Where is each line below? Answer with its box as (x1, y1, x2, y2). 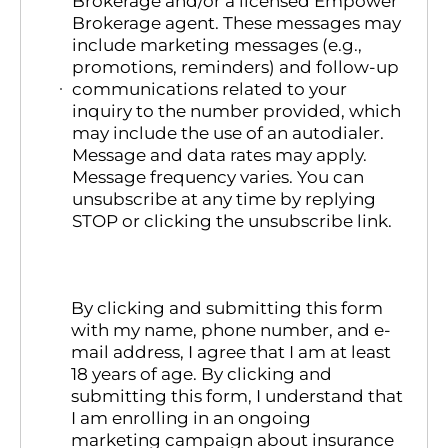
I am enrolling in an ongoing (71, 408, 312, 429)
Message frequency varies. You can (71, 167, 364, 188)
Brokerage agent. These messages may (71, 13, 401, 34)
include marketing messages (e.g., (71, 35, 362, 56)
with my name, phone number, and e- (71, 320, 392, 341)
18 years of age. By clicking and (71, 364, 333, 385)
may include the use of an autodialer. (71, 123, 384, 144)
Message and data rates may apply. (71, 145, 367, 166)
